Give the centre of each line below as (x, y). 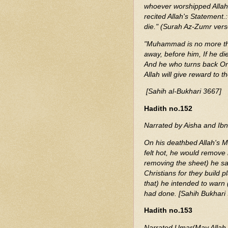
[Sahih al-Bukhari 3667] (183, 92)
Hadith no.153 (168, 211)
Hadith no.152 (168, 108)
